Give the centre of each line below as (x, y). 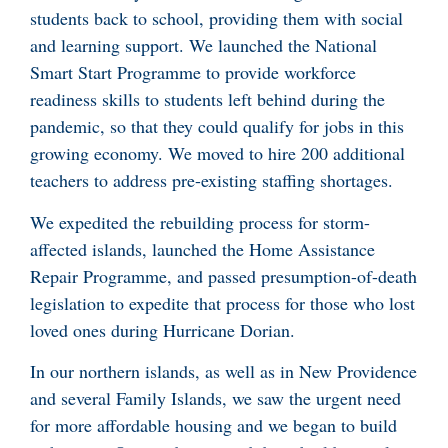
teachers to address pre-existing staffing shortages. (211, 180)
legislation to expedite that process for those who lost (222, 302)
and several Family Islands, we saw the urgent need (215, 398)
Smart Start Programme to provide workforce (193, 72)
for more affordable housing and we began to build (213, 425)
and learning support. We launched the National (203, 45)
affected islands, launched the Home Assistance (202, 248)
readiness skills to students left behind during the (207, 99)
